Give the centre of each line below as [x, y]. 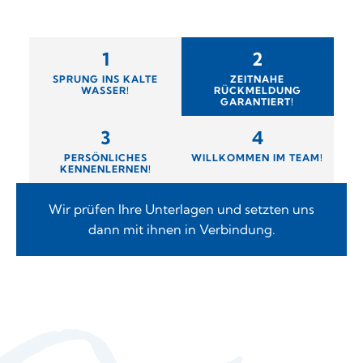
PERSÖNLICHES [105, 158]
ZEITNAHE [258, 79]
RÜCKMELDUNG [257, 91]
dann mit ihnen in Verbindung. [181, 230]
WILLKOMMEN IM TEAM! [258, 158]
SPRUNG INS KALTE [106, 79]
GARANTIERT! [258, 102]
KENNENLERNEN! [105, 169]
